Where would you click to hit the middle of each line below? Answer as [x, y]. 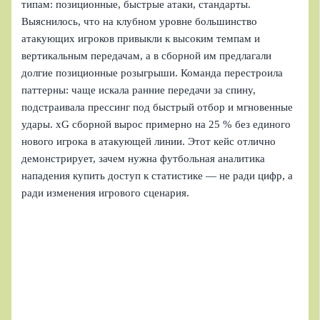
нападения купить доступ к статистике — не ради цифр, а [157, 176]
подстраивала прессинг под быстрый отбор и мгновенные [157, 107]
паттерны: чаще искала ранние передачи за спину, [139, 90]
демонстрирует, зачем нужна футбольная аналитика [144, 159]
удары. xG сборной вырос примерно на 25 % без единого [156, 125]
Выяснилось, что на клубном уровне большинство [140, 22]
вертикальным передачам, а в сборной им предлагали [147, 56]
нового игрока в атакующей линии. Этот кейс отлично [149, 142]
